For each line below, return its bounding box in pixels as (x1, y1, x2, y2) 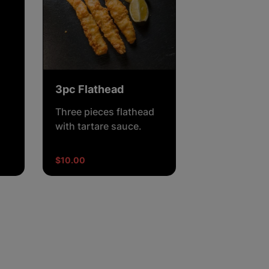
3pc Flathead (55, 82, 124, 95)
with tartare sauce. (55, 119, 142, 132)
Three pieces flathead (55, 105, 154, 118)
